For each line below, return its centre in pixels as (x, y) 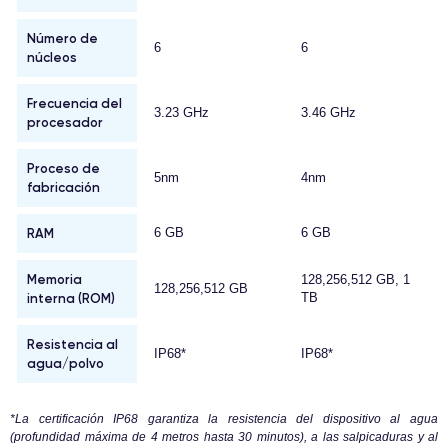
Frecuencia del (74, 103)
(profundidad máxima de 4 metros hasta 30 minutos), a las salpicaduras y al (224, 437)
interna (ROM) (71, 298)
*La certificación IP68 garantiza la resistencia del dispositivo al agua (224, 419)
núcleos (52, 57)
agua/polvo (65, 363)
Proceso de (63, 168)
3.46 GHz (328, 113)
